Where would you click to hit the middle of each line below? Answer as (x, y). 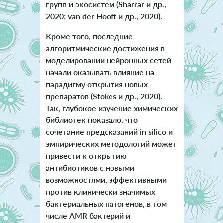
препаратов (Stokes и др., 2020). (104, 96)
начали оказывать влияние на (100, 72)
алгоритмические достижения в (105, 48)
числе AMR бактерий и (88, 216)
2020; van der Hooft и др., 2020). (105, 16)
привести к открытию (86, 156)
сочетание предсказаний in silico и (109, 132)
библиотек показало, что (92, 120)
